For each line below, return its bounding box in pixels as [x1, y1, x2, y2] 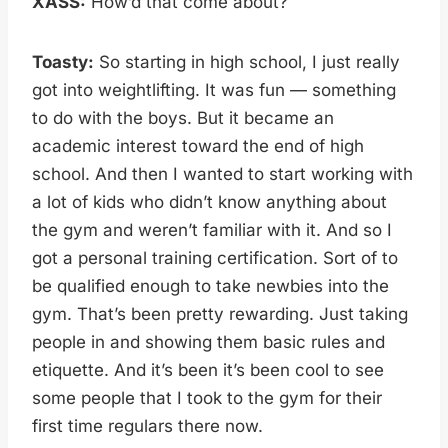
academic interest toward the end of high [32, 135, 364, 156]
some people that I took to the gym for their [32, 387, 382, 408]
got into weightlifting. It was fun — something [32, 79, 396, 100]
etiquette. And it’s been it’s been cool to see [32, 359, 384, 380]
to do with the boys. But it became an [32, 107, 334, 128]
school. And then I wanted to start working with [32, 163, 413, 184]
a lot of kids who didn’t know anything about [32, 191, 387, 212]
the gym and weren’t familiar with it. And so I [32, 219, 392, 240]
